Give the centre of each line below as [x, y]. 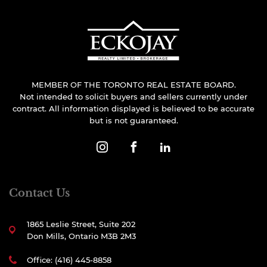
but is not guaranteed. [133, 120]
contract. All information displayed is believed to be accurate [133, 108]
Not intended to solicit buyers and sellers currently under [133, 97]
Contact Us [39, 193]
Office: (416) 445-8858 [69, 260]
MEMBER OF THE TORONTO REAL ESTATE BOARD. [133, 85]
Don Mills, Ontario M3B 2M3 [81, 236]
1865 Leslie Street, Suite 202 [81, 224]
